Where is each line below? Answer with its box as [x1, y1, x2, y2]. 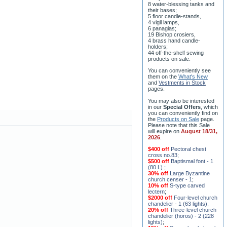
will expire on [148, 126, 181, 133]
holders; [148, 42, 168, 48]
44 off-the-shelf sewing [148, 48, 204, 54]
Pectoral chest [171, 144, 206, 150]
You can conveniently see [148, 65, 211, 72]
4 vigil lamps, [148, 17, 179, 24]
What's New [178, 71, 208, 78]
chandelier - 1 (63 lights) [148, 199, 207, 205]
